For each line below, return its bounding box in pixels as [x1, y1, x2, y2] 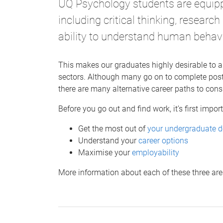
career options [138, 135, 188, 145]
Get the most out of [78, 123, 147, 133]
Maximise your [78, 147, 132, 157]
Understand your [78, 135, 138, 145]
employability [132, 147, 179, 157]
